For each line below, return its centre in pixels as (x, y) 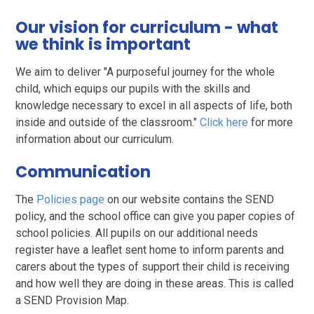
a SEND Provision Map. (74, 301)
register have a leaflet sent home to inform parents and (150, 250)
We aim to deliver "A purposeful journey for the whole (145, 71)
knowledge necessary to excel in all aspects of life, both (154, 105)
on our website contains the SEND (190, 200)
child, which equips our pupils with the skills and (133, 88)
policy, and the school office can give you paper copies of (156, 217)
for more (271, 122)
